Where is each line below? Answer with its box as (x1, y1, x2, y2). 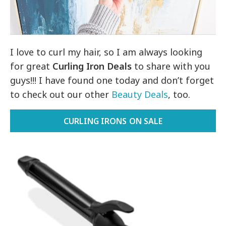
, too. (168, 88, 191, 101)
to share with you (132, 60, 211, 73)
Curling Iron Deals (52, 60, 132, 73)
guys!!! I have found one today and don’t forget (10, 74, 214, 87)
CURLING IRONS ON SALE (64, 116, 162, 127)
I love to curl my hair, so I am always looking (10, 46, 203, 59)
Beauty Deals (111, 88, 168, 101)
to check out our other (10, 88, 112, 101)
